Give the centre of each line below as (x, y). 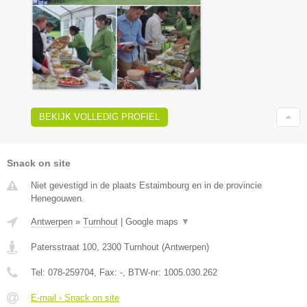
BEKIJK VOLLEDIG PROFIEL (99, 116)
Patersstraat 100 (64, 247)
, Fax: (107, 272)
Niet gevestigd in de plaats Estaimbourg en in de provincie (146, 185)
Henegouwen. (58, 198)
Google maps (153, 221)
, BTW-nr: (143, 272)
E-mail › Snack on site (75, 297)
